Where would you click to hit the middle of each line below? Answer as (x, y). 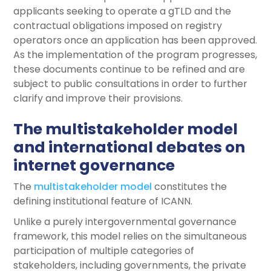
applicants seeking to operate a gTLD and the (122, 11)
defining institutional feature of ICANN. (103, 201)
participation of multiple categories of (104, 251)
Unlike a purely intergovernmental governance (125, 222)
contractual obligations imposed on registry (118, 26)
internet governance (94, 166)
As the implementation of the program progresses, (135, 55)
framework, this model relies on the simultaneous (130, 237)
